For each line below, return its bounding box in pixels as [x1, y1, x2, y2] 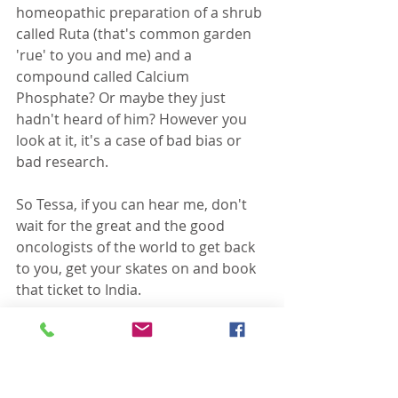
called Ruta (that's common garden [16, 24, 255, 44]
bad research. [16, 152, 108, 171]
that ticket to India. [16, 280, 145, 299]
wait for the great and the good [16, 216, 228, 235]
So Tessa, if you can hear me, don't [16, 195, 251, 214]
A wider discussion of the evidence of [16, 322, 267, 342]
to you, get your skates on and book [16, 259, 259, 278]
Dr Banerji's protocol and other [16, 344, 229, 363]
